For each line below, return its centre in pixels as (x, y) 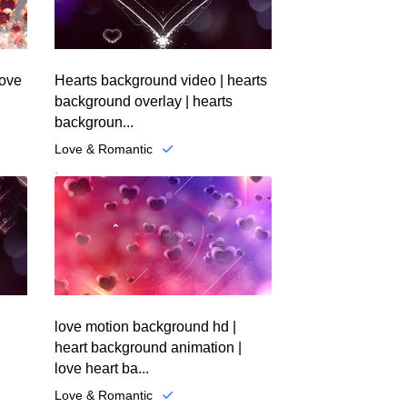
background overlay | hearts (143, 101)
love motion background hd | (145, 327)
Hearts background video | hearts (160, 80)
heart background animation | (148, 348)
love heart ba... (101, 369)
